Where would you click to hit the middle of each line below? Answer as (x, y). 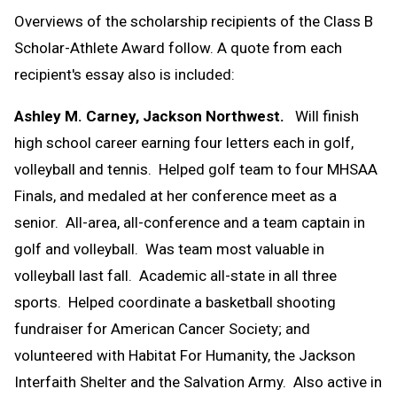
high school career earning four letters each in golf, (184, 142)
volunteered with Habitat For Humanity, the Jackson (185, 355)
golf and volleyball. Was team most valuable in (169, 249)
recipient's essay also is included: (125, 74)
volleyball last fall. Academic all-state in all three (175, 275)
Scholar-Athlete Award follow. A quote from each (178, 47)
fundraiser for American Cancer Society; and (162, 328)
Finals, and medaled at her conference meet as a (175, 195)
